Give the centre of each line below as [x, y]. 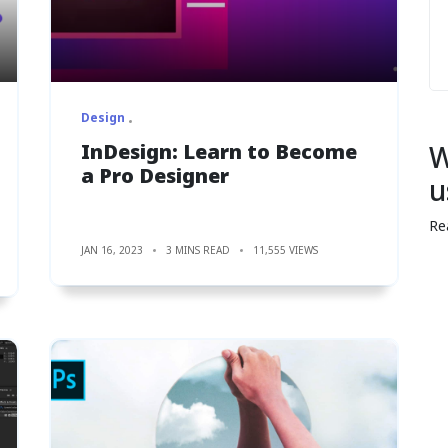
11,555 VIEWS [285, 249]
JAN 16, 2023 [112, 249]
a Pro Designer [155, 175]
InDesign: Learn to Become [219, 151]
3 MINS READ [198, 249]
